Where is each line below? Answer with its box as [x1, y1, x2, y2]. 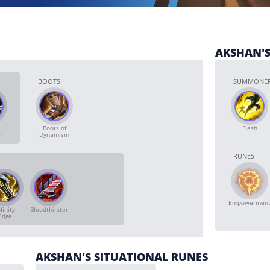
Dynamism [39, 130, 69, 139]
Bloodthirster [30, 205, 68, 213]
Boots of [42, 124, 66, 132]
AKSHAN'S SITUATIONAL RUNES [36, 250, 208, 264]
